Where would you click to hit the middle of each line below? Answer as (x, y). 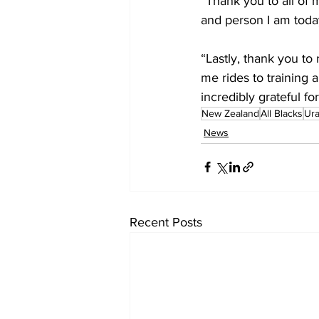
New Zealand (230, 113)
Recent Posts (166, 222)
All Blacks (282, 113)
